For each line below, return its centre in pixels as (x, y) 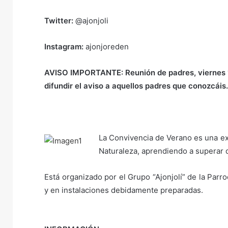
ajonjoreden (106, 47)
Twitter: (59, 21)
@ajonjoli (91, 21)
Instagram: (64, 47)
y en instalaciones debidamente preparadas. (124, 190)
